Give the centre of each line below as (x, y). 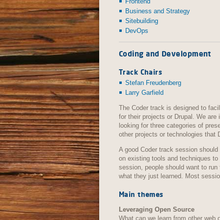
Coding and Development (165, 54)
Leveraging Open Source (157, 209)
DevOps (137, 30)
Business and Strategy (158, 11)
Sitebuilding (142, 21)
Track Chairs (141, 72)
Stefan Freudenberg (153, 82)
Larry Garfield (144, 92)
